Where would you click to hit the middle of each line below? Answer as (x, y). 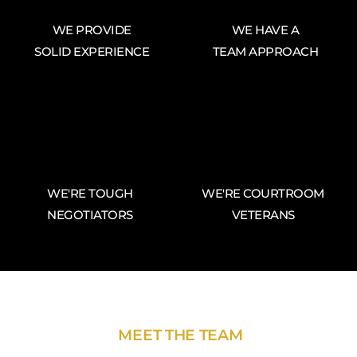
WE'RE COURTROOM (263, 194)
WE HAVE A (265, 30)
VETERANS (263, 215)
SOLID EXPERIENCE (92, 52)
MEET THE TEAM (180, 335)
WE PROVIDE (92, 30)
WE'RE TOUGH (90, 194)
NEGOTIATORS (90, 215)
